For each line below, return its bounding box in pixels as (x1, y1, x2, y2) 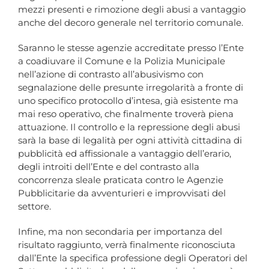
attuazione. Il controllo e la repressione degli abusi (18, 121, 240, 133)
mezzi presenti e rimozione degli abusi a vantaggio (18, 4, 246, 16)
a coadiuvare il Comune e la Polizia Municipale (18, 55, 225, 67)
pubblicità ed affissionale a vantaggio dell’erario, (18, 148, 231, 160)
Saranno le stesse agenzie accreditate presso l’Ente (18, 42, 244, 54)
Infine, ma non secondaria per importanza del (18, 226, 222, 238)
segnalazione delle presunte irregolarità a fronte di (18, 82, 243, 94)
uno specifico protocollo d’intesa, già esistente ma (18, 95, 238, 107)
